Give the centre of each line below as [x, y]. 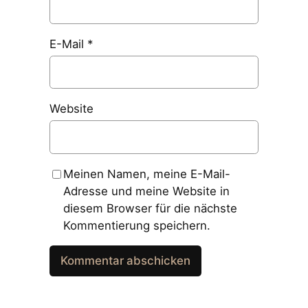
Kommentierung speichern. [136, 225]
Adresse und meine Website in [146, 191]
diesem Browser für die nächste [150, 208]
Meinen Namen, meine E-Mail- [146, 174]
